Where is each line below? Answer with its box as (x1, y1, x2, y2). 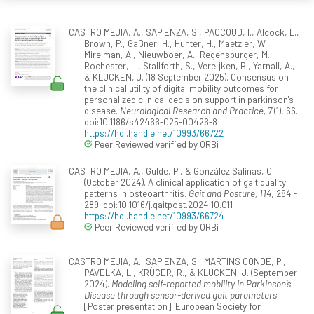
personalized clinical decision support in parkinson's (84, 93, 294, 106)
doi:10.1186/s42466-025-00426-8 (84, 116, 217, 128)
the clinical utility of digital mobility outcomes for (84, 82, 278, 95)
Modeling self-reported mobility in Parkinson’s (111, 278, 291, 290)
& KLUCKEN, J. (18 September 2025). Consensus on (84, 71, 289, 83)
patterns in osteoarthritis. (84, 187, 189, 200)
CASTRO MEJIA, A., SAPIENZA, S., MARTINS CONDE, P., (68, 255, 286, 268)
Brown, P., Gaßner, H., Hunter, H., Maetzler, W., (84, 37, 270, 50)
